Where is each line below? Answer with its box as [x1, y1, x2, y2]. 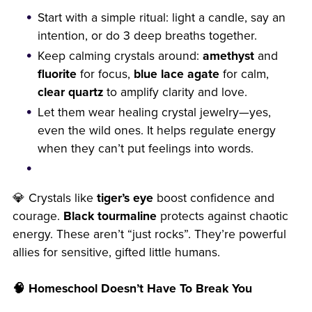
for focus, [77, 66, 134, 81]
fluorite [38, 66, 77, 81]
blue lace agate [134, 66, 220, 81]
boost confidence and [153, 190, 274, 205]
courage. [12, 208, 63, 224]
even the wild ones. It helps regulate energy [38, 123, 276, 138]
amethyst [203, 48, 255, 63]
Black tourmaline [63, 208, 157, 224]
